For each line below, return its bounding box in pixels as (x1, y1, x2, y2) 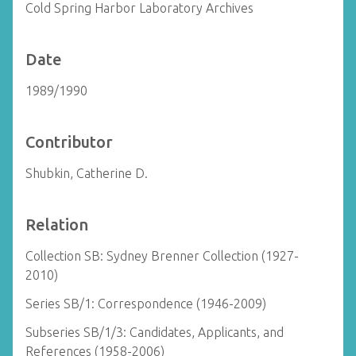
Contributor (25, 133, 113, 151)
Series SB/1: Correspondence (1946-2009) (25, 296, 266, 311)
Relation (25, 215, 88, 234)
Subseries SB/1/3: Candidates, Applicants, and (25, 325, 284, 339)
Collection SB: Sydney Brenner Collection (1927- (25, 249, 299, 263)
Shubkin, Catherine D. (25, 166, 148, 180)
